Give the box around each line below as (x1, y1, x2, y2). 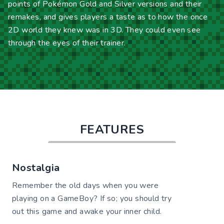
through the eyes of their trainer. (8, 37, 126, 48)
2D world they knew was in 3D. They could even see (8, 24, 201, 35)
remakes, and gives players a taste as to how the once (8, 11, 208, 22)
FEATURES (79, 121, 144, 137)
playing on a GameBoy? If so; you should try (12, 192, 172, 204)
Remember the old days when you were (12, 179, 158, 191)
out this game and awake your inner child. (12, 205, 162, 217)
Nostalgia (12, 160, 60, 174)
